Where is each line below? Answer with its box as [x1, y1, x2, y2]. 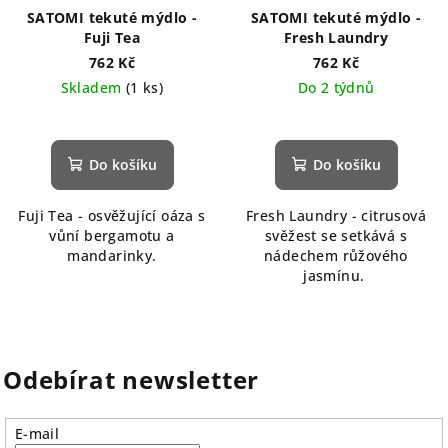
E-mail [14, 423, 60, 443]
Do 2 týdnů [297, 77, 375, 97]
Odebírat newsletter [3, 362, 260, 396]
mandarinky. [67, 245, 157, 265]
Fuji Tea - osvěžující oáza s [18, 205, 206, 225]
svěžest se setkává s [265, 225, 407, 245]
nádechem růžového [264, 245, 408, 265]
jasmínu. [303, 265, 369, 285]
